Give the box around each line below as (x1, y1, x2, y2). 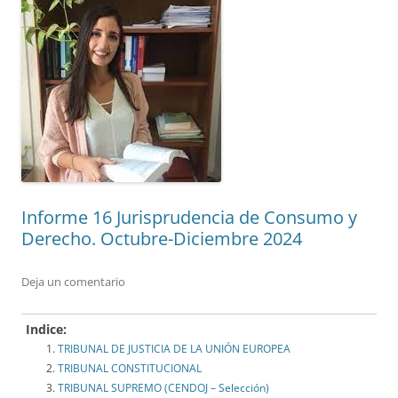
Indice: (26, 321, 67, 338)
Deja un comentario (21, 274, 125, 291)
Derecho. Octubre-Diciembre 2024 (21, 227, 302, 251)
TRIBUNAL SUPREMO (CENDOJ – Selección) (58, 380, 269, 396)
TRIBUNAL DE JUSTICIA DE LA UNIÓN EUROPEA (58, 341, 291, 357)
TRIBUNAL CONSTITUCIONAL (58, 361, 202, 377)
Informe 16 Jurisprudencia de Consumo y (21, 205, 357, 230)
